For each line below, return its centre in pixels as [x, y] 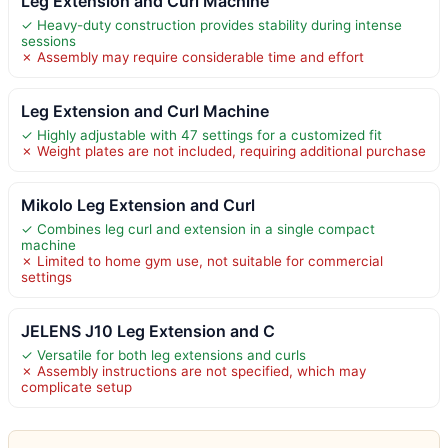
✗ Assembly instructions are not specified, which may [193, 370]
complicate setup [76, 386]
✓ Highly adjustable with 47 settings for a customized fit [201, 134]
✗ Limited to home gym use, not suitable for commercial [202, 260]
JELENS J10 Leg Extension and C [148, 330]
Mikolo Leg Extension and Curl [138, 204]
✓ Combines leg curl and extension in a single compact [198, 228]
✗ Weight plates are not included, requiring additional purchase [223, 150]
